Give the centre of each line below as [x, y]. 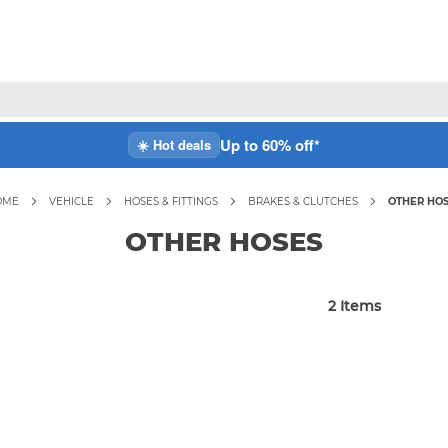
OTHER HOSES [224, 241]
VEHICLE [71, 201]
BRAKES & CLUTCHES [303, 201]
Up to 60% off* [270, 144]
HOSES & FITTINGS [171, 201]
